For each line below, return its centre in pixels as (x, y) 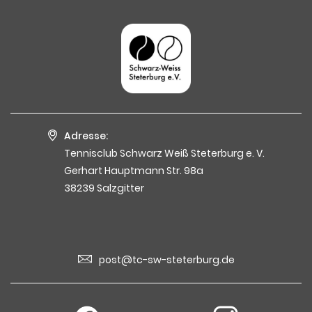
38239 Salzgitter (104, 188)
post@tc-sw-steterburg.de (166, 260)
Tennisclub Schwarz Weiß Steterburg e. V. (164, 153)
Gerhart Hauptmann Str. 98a (133, 170)
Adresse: (86, 135)
